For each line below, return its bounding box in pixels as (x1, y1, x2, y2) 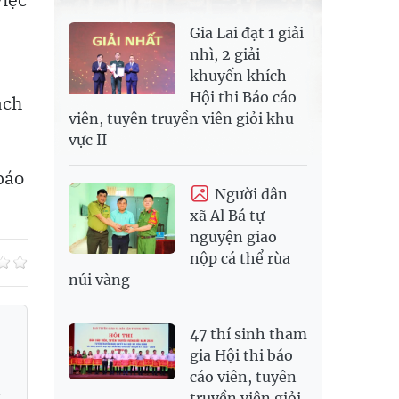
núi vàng (69, 271, 130, 289)
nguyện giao (190, 228, 277, 247)
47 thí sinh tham (190, 325, 307, 344)
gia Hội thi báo (190, 346, 293, 365)
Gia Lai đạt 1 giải (190, 23, 304, 42)
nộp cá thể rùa (190, 249, 290, 268)
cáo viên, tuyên (190, 368, 297, 387)
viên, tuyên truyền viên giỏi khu (69, 109, 294, 127)
